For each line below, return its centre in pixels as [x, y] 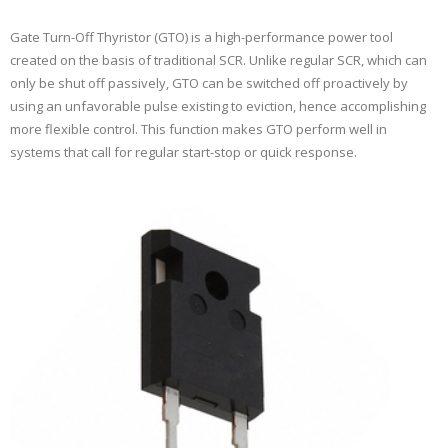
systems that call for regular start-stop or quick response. [183, 152]
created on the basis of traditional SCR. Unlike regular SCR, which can [218, 60]
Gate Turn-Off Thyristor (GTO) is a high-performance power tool [201, 37]
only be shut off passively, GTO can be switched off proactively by [209, 83]
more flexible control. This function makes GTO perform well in [198, 129]
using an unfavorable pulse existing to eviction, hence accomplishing [218, 106]
